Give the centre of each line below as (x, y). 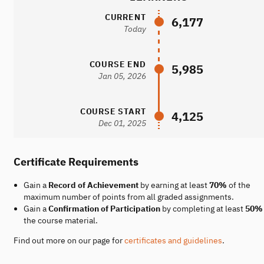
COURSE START (113, 111)
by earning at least (174, 185)
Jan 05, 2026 (122, 76)
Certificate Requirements (76, 161)
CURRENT (125, 17)
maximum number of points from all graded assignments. (128, 197)
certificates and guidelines (173, 240)
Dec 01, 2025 (122, 123)
